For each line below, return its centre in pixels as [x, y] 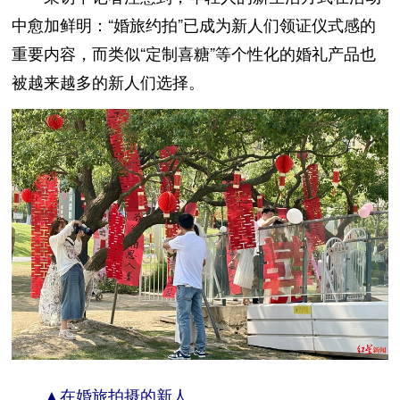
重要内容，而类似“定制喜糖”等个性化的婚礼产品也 [194, 53]
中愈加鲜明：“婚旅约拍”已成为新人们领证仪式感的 [194, 24]
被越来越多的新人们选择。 [108, 81]
